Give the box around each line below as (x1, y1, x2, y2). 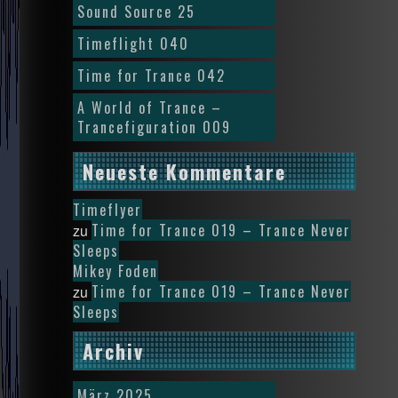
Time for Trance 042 (77, 65, 226, 86)
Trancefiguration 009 (77, 116, 231, 138)
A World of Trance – (77, 97, 222, 118)
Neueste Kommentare (83, 157, 286, 186)
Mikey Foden (73, 260, 158, 282)
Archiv (83, 337, 144, 365)
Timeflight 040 (77, 33, 189, 54)
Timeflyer (73, 199, 142, 220)
